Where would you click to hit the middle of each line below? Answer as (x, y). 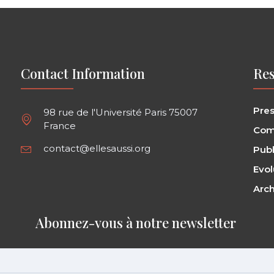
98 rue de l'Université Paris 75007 (121, 112)
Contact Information (83, 73)
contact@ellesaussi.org (97, 148)
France (60, 125)
